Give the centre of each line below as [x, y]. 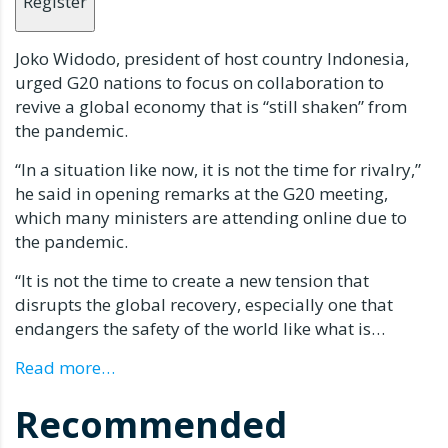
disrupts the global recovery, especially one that [204, 305]
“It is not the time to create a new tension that [192, 281]
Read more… [65, 368]
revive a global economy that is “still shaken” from [211, 107]
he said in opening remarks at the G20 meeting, [201, 194]
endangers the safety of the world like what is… [200, 329]
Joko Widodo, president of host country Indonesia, [212, 59]
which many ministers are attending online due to [211, 218]
